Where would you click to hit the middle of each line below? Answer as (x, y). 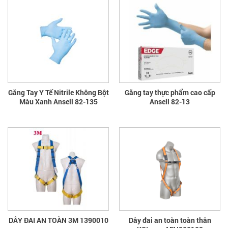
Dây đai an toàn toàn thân (170, 220)
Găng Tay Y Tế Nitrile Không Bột (58, 93)
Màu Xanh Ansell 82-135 (86, 102)
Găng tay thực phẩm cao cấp (170, 93)
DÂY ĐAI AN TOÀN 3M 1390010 (58, 220)
